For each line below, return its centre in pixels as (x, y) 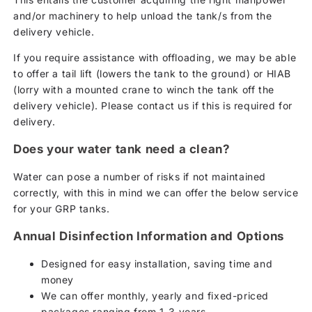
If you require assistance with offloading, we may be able (155, 57)
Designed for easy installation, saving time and (157, 263)
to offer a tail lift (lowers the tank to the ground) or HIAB (153, 73)
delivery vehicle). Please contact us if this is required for (153, 105)
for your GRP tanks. (62, 208)
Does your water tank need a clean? (122, 149)
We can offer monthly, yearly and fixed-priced (155, 295)
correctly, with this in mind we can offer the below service (156, 192)
